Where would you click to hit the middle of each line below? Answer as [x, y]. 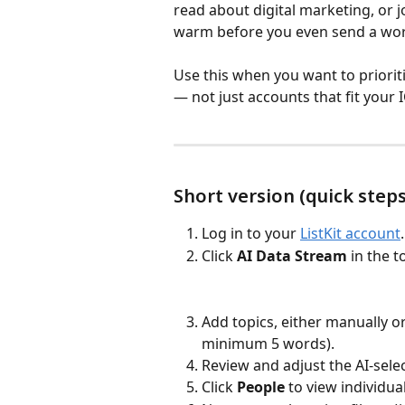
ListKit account [350, 234]
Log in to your [251, 234]
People [261, 387]
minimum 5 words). [268, 343]
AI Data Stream [292, 255]
